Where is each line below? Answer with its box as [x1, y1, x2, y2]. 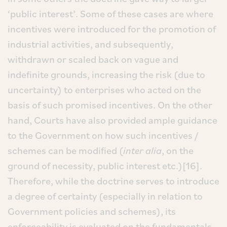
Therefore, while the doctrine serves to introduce [8, 174, 219, 187]
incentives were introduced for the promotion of [8, 22, 216, 35]
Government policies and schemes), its [8, 205, 176, 218]
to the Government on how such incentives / [8, 129, 198, 142]
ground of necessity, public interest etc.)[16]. [8, 159, 202, 172]
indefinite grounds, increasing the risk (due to [8, 68, 205, 81]
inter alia [123, 144, 162, 157]
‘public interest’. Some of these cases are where [8, 7, 213, 20]
